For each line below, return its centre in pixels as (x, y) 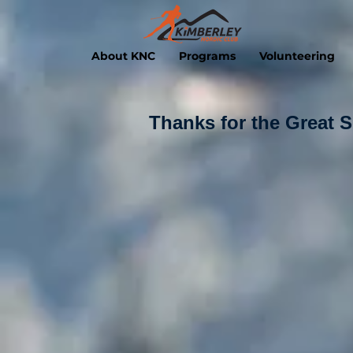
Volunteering (297, 56)
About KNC (123, 56)
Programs (207, 56)
